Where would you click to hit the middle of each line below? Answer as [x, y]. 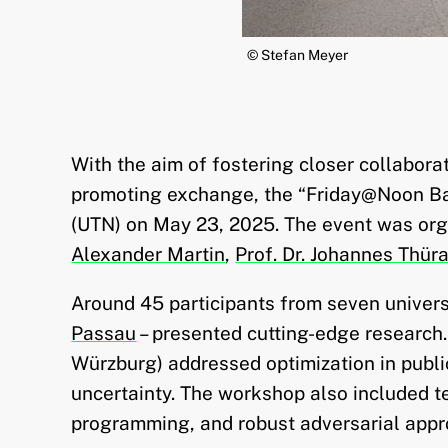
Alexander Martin [148, 254]
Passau [104, 333]
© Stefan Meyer [297, 55]
